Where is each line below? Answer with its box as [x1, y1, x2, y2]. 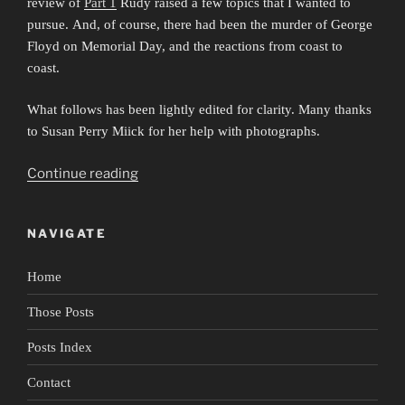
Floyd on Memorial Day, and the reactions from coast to [27, 38, 343, 53]
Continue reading [27, 165, 138, 182]
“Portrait [137, 164, 192, 181]
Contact [27, 374, 71, 390]
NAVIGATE [27, 225, 107, 240]
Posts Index [27, 339, 92, 354]
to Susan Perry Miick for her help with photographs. [27, 124, 320, 139]
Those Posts [27, 304, 94, 319]
